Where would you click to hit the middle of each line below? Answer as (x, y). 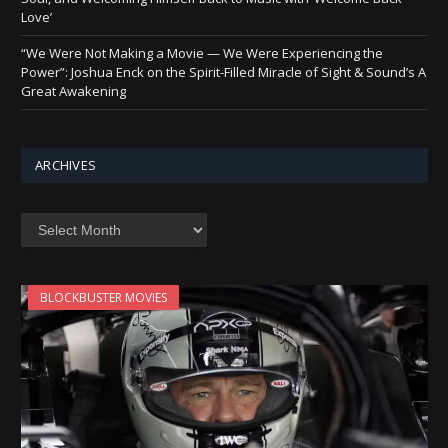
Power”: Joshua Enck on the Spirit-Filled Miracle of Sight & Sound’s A (223, 72)
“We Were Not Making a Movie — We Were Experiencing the (202, 53)
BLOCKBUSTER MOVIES (103, 298)
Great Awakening (73, 91)
